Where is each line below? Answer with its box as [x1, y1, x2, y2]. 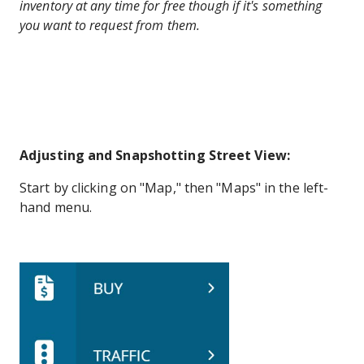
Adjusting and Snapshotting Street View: [19, 146, 290, 164]
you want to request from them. [19, 16, 201, 34]
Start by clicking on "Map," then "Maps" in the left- [19, 179, 329, 197]
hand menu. [19, 198, 92, 216]
